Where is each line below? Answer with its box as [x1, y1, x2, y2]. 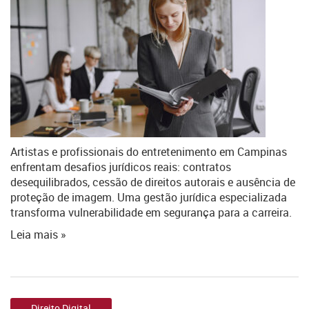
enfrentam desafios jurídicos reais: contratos [10, 159, 231, 175]
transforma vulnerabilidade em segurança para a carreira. [10, 205, 292, 220]
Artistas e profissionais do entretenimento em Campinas [10, 144, 287, 159]
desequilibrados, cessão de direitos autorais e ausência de [10, 175, 295, 190]
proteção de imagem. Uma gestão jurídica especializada [10, 190, 287, 205]
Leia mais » [10, 227, 66, 242]
